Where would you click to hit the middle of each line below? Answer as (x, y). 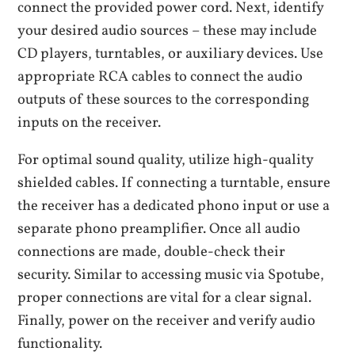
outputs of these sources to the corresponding (164, 99)
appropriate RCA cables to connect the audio (160, 76)
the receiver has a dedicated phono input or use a (174, 206)
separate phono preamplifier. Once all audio (159, 229)
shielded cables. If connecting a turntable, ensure (174, 183)
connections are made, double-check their (152, 252)
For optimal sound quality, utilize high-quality (166, 160)
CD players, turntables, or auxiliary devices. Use (171, 53)
